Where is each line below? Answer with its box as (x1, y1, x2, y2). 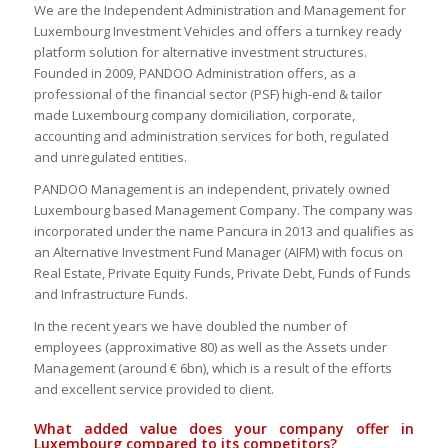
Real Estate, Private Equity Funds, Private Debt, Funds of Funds (33, 264, 411, 283)
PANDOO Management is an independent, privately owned (33, 180, 390, 199)
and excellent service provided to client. (33, 380, 274, 399)
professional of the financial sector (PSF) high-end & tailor (33, 85, 382, 104)
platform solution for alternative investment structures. (33, 43, 367, 62)
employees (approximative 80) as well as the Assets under (33, 338, 387, 357)
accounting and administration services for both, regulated (33, 127, 389, 146)
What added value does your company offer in (33, 419, 415, 439)
